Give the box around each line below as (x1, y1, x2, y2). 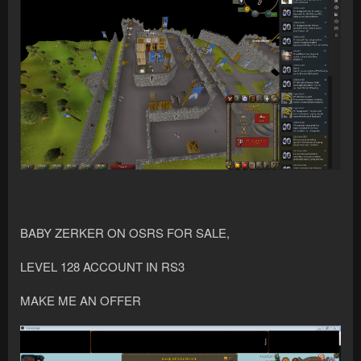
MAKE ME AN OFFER (20, 291, 141, 309)
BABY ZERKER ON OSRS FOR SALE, (20, 223, 230, 241)
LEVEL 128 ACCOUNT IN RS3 (20, 257, 185, 275)
